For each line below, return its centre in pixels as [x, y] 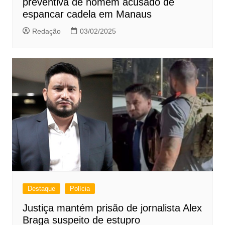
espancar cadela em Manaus [87, 14]
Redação [46, 31]
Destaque [41, 188]
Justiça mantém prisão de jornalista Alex [112, 208]
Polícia [80, 188]
